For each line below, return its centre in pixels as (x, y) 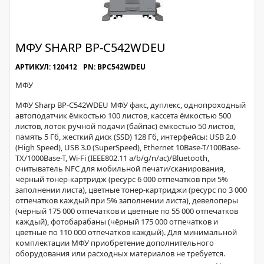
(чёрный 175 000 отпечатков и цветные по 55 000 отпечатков (127, 211)
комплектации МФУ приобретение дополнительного (115, 243)
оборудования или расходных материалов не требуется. (120, 253)
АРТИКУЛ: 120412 (46, 67)
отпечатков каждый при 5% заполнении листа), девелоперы (127, 200)
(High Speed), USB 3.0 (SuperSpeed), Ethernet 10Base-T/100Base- (128, 147)
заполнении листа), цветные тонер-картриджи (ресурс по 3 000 (131, 190)
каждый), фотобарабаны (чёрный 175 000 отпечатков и (117, 222)
